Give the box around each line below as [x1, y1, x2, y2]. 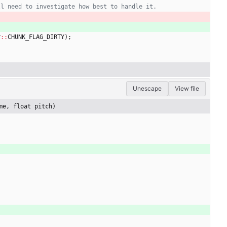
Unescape [133, 85, 162, 93]
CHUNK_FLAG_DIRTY [8, 33, 64, 41]
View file [175, 85, 199, 93]
